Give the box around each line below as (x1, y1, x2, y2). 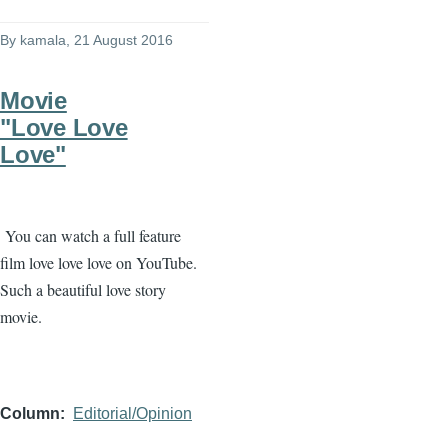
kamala (20, 32, 66, 49)
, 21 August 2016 (66, 32, 173, 49)
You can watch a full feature (5, 225, 181, 247)
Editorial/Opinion (73, 405, 192, 423)
